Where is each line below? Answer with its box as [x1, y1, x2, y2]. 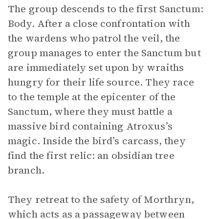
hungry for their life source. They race [8, 75, 194, 89]
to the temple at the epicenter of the [8, 90, 176, 104]
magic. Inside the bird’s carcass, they [8, 134, 186, 148]
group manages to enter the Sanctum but [8, 46, 201, 60]
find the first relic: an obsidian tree [8, 149, 175, 162]
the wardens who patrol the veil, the [8, 31, 180, 45]
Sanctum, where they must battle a [8, 105, 173, 118]
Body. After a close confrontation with [8, 17, 190, 30]
